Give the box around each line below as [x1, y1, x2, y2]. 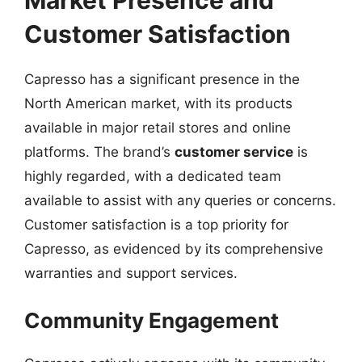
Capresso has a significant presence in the [24, 71, 300, 87]
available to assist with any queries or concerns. [24, 192, 336, 208]
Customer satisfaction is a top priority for [24, 217, 288, 233]
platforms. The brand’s [24, 144, 175, 160]
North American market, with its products [24, 95, 293, 112]
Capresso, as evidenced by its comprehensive [24, 241, 323, 257]
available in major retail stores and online [24, 120, 291, 136]
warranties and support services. [24, 265, 238, 281]
